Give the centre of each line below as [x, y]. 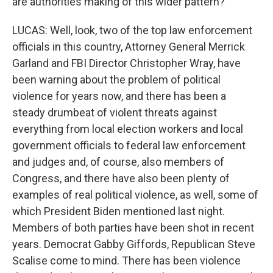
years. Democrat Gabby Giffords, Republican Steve [134, 244]
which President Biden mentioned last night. [119, 211]
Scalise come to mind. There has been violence [126, 261]
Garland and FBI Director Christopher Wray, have [126, 63]
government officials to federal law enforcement [129, 145]
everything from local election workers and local [128, 129]
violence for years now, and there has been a [119, 96]
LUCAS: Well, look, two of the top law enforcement [132, 30]
